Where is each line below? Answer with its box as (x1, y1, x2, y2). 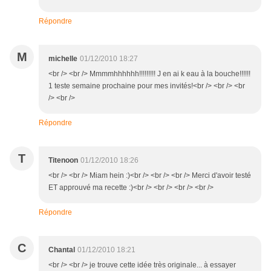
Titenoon (48, 156, 78, 165)
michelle (48, 54, 77, 64)
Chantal (48, 246, 75, 255)
